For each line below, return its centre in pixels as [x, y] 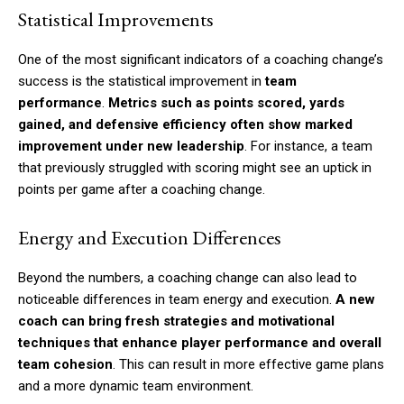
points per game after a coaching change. [142, 190]
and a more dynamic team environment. [136, 386]
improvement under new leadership [131, 147]
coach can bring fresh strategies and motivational [176, 321]
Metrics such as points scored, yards [226, 103]
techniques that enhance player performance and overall [200, 343]
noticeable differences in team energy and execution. [177, 300]
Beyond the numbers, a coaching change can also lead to [188, 278]
